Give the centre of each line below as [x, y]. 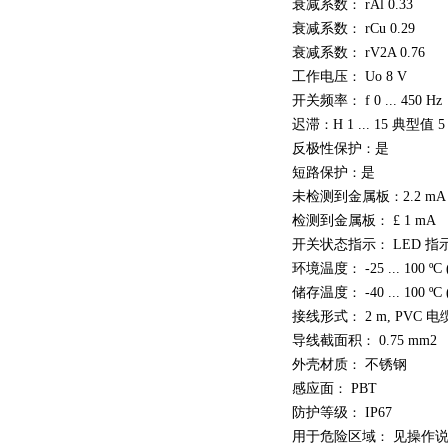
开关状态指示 [334, 244]
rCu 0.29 [388, 28]
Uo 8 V [384, 76]
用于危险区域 [334, 436]
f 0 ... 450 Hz [401, 100]
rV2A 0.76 [393, 52]
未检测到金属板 [341, 196]
